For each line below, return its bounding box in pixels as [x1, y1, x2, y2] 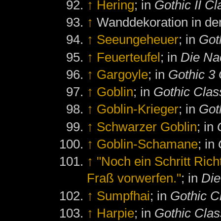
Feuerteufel [97, 49, 161, 65]
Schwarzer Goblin [97, 119, 197, 134]
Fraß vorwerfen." [87, 171, 182, 186]
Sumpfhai [97, 188, 150, 203]
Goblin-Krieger [97, 102, 179, 117]
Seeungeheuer [97, 32, 179, 47]
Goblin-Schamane [97, 137, 198, 152]
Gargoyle [97, 67, 148, 82]
